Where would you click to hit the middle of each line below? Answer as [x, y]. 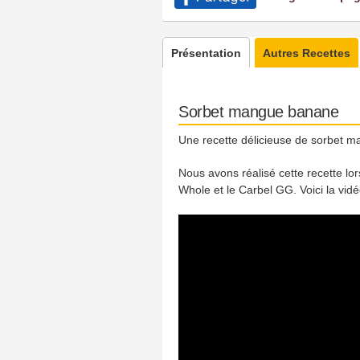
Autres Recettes [307, 53]
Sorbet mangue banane [258, 112]
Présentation [206, 53]
